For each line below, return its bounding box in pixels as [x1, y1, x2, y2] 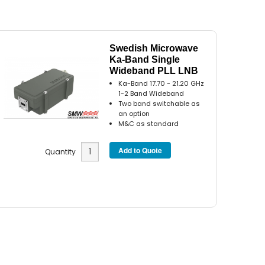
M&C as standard [118, 118, 179, 128]
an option [118, 108, 150, 118]
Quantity [44, 147, 81, 157]
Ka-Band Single [109, 54, 180, 64]
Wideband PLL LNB [109, 65, 199, 76]
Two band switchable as [118, 98, 201, 108]
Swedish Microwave [109, 43, 199, 53]
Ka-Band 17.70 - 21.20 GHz [118, 78, 205, 88]
